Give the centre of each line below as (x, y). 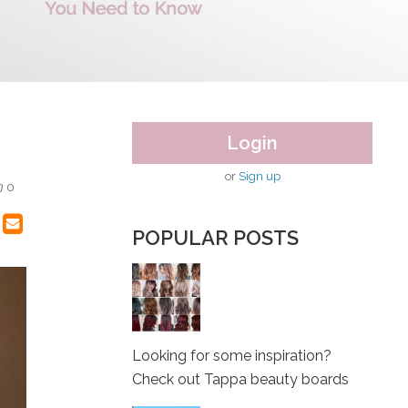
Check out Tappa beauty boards (240, 379)
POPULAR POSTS (215, 238)
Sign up (259, 176)
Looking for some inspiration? (232, 356)
